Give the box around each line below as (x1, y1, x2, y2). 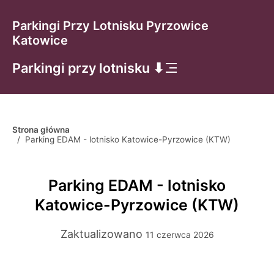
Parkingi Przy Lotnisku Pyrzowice (12, 18, 209, 33)
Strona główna (12, 125, 70, 135)
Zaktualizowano (60, 228, 146, 240)
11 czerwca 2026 (145, 229, 214, 240)
